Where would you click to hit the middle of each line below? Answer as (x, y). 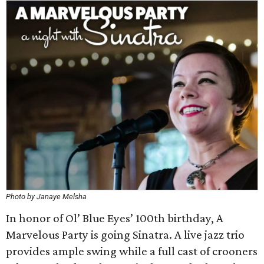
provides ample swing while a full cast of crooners (132, 251)
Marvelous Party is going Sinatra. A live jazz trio (125, 235)
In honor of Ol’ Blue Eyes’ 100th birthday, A (115, 218)
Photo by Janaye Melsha (46, 197)
